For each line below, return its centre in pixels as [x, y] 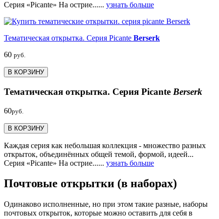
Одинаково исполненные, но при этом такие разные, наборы [106, 204]
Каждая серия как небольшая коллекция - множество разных [105, 145]
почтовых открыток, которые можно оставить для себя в [98, 213]
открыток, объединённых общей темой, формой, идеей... [99, 154]
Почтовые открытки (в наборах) [90, 184]
